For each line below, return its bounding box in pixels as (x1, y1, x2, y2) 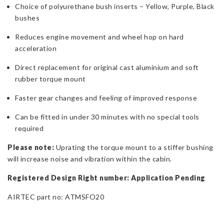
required (15, 124, 43, 133)
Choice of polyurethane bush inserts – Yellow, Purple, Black (15, 2, 214, 11)
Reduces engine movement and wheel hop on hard (15, 32, 184, 41)
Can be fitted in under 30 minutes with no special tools (15, 112, 199, 121)
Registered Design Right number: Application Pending (7, 173, 207, 182)
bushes (15, 13, 39, 22)
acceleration (15, 44, 56, 53)
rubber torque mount (15, 74, 86, 83)
